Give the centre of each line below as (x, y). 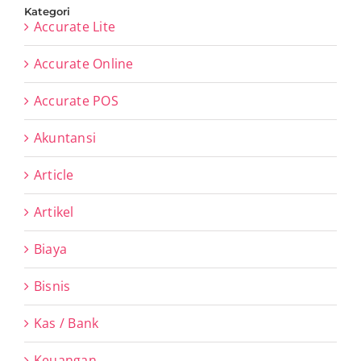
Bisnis (52, 286)
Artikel (54, 212)
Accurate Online (84, 63)
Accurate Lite (75, 26)
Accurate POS (76, 100)
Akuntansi (65, 137)
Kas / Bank (66, 323)
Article (54, 174)
